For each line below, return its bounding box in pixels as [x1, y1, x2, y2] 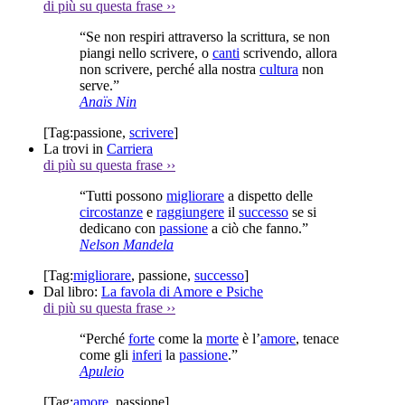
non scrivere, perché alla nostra [80, 61, 259, 77]
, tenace [296, 330, 339, 346]
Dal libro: [43, 283, 101, 299]
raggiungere [156, 203, 224, 220]
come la [155, 330, 206, 346]
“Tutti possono [80, 187, 166, 203]
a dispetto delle [224, 187, 313, 203]
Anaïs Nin [80, 93, 137, 109]
